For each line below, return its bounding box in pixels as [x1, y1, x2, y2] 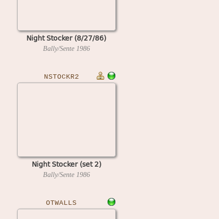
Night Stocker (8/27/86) [26, 32, 106, 43]
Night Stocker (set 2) [31, 158, 101, 169]
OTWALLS [46, 199, 77, 207]
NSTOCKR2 [44, 73, 79, 81]
